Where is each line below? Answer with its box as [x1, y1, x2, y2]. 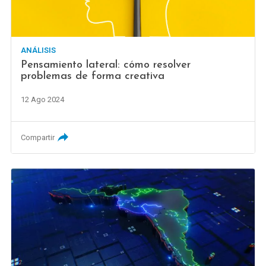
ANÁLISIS [21, 45, 56, 55]
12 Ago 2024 [21, 94, 65, 104]
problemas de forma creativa [21, 70, 165, 82]
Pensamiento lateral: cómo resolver [21, 59, 191, 71]
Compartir [21, 132, 55, 142]
